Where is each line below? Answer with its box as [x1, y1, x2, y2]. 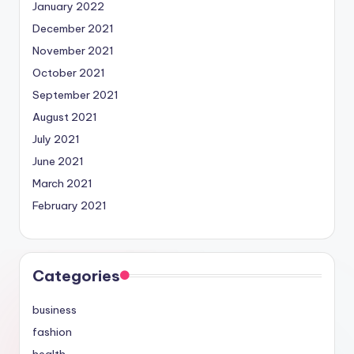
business [32, 303, 77, 318]
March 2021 [32, 176, 92, 191]
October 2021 [32, 66, 105, 81]
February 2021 [32, 198, 107, 213]
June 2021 [32, 154, 84, 169]
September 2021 [32, 88, 119, 103]
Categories [32, 266, 120, 286]
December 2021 [32, 21, 114, 36]
